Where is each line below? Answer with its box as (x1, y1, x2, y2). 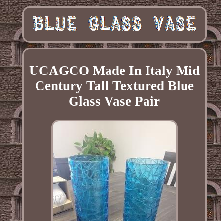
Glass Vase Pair (69, 93, 160, 109)
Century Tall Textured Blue (35, 78, 194, 93)
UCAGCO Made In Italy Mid (29, 63, 200, 78)
